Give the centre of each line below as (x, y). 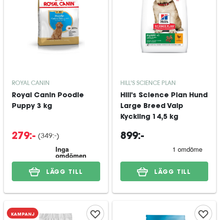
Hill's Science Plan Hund (164, 96)
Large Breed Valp (151, 107)
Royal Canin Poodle (48, 96)
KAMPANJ (23, 214)
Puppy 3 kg (32, 107)
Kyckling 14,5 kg (149, 117)
